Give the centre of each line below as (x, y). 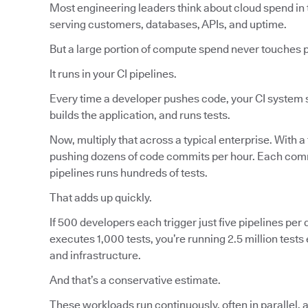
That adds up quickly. (101, 198)
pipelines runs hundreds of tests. (129, 173)
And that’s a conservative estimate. (135, 280)
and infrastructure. (95, 256)
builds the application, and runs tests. (140, 115)
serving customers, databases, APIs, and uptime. (168, 25)
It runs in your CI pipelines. (113, 74)
